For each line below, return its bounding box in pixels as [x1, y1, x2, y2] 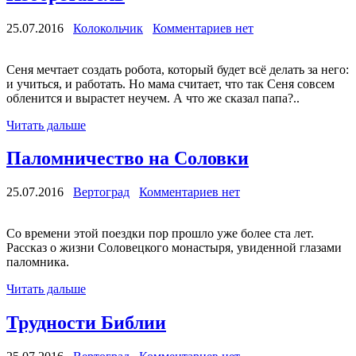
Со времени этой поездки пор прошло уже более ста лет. [6, 226, 314, 241]
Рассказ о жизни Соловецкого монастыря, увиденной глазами [6, 241, 342, 255]
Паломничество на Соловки [6, 148, 249, 169]
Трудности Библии [6, 312, 166, 334]
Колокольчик [73, 21, 143, 35]
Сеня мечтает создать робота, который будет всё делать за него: [6, 62, 349, 76]
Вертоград [73, 185, 130, 199]
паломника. [6, 255, 69, 269]
